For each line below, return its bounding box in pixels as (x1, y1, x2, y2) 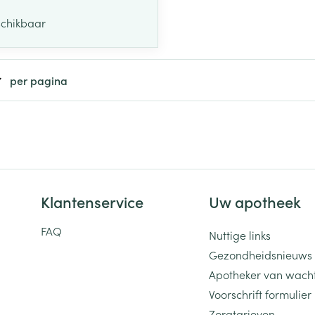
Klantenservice (41, 190, 143, 212)
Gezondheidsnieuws (209, 246, 312, 262)
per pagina (10, 72, 67, 88)
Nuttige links (209, 226, 271, 243)
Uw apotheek (209, 190, 301, 212)
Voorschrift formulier (209, 285, 311, 302)
